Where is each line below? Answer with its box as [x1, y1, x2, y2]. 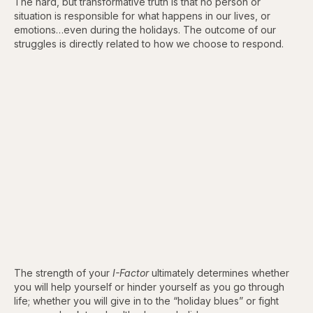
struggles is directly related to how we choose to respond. [14, 37, 284, 50]
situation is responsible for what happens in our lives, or [14, 9, 270, 22]
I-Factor [112, 266, 152, 279]
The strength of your [14, 266, 112, 279]
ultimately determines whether [152, 266, 289, 279]
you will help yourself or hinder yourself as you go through [14, 280, 284, 293]
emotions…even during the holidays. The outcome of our [14, 23, 276, 36]
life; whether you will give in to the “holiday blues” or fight [14, 294, 279, 307]
